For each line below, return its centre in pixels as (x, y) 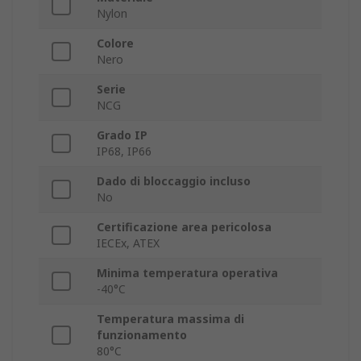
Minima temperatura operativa (187, 273)
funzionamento (142, 335)
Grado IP (122, 135)
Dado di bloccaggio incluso (174, 181)
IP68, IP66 (124, 151)
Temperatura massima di (170, 319)
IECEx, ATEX (128, 243)
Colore (115, 44)
